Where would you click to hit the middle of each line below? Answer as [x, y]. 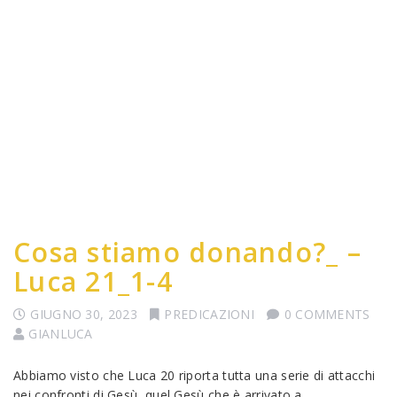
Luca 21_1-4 [93, 281]
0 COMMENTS [327, 314]
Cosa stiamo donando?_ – [187, 252]
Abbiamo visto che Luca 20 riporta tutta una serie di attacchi [195, 375]
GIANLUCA [61, 334]
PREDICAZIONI [210, 314]
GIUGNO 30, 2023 [84, 314]
